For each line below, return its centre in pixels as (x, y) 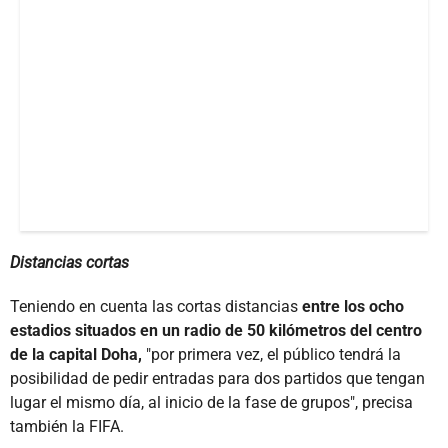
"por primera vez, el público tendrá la (271, 354)
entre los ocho (351, 306)
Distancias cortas (69, 262)
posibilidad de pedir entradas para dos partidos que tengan (217, 378)
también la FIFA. (67, 426)
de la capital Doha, (76, 354)
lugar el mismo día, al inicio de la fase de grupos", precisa (211, 402)
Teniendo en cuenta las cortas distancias (154, 306)
